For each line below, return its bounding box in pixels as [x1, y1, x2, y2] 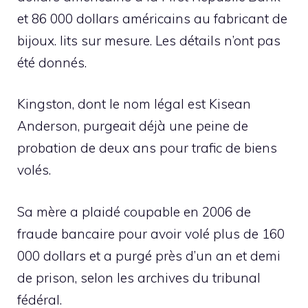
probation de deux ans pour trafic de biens [17, 140, 277, 157]
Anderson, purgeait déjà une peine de [17, 118, 248, 135]
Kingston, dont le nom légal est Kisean [17, 96, 251, 113]
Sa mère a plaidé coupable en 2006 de [17, 203, 251, 220]
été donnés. [17, 54, 87, 71]
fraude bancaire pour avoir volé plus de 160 [17, 225, 285, 242]
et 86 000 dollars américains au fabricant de [17, 10, 287, 27]
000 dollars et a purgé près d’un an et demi [17, 247, 280, 264]
